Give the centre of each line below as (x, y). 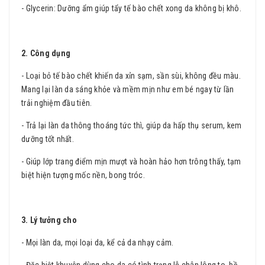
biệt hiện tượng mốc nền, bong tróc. (83, 175)
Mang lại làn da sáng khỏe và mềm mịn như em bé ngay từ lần (128, 89)
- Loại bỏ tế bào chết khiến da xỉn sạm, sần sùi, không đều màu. (131, 76)
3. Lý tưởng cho (49, 220)
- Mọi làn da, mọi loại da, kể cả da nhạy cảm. (98, 243)
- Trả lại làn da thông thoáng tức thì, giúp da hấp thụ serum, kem (132, 125)
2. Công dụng (46, 53)
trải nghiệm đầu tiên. (57, 103)
